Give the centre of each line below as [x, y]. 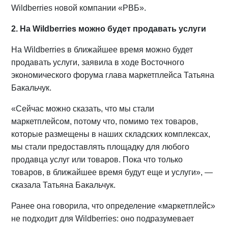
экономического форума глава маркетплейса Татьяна [113, 75]
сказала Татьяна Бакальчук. [64, 185]
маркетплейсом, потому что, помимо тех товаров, [105, 121]
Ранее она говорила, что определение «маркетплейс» [113, 206]
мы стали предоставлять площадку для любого [101, 147]
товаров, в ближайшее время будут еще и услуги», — [112, 172]
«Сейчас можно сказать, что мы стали [83, 109]
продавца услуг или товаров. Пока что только [97, 160]
